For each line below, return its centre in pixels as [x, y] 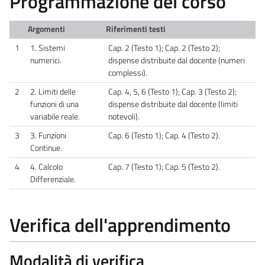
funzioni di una [54, 104]
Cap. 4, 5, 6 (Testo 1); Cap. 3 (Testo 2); [172, 91]
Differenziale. [53, 179]
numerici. [46, 60]
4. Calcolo [46, 167]
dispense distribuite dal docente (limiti [173, 104]
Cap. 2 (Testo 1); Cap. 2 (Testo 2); [164, 48]
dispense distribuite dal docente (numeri [177, 60]
